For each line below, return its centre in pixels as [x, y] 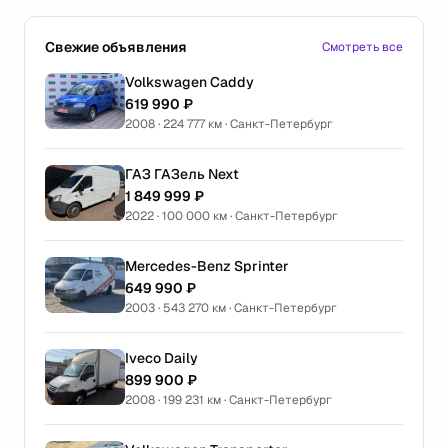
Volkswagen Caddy [189, 82]
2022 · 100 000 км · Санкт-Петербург [231, 216]
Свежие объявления [116, 47]
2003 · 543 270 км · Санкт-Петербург [231, 308]
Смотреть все [362, 47]
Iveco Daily [161, 358]
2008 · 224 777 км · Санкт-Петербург [229, 124]
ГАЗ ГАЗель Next [182, 174]
